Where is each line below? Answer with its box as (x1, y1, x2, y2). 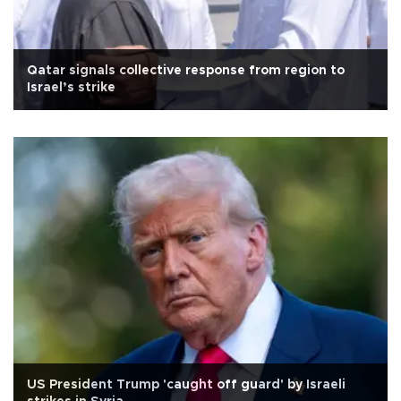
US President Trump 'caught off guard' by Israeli (27, 378, 346, 391)
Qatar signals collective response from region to (27, 64, 345, 77)
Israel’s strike (27, 81, 115, 94)
